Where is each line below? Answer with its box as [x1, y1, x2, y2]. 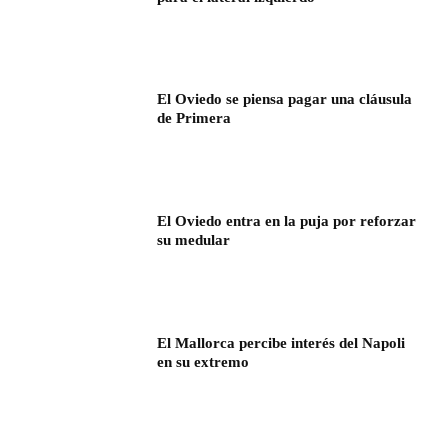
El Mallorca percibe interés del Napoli [157, 334, 406, 351]
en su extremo [157, 353, 250, 370]
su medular [157, 231, 231, 248]
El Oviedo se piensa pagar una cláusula [157, 91, 413, 108]
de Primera [157, 110, 232, 127]
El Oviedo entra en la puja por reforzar [157, 212, 417, 229]
